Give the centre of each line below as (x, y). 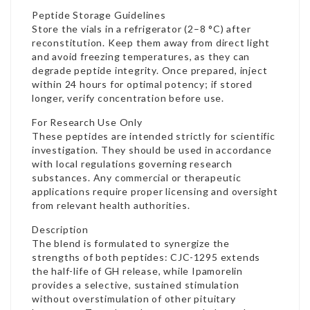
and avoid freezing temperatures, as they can (141, 56)
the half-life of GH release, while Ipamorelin (137, 271)
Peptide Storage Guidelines (99, 15)
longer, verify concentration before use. (128, 98)
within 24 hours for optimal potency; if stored (142, 84)
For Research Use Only (87, 122)
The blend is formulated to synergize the (131, 243)
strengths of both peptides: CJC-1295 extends (146, 257)
